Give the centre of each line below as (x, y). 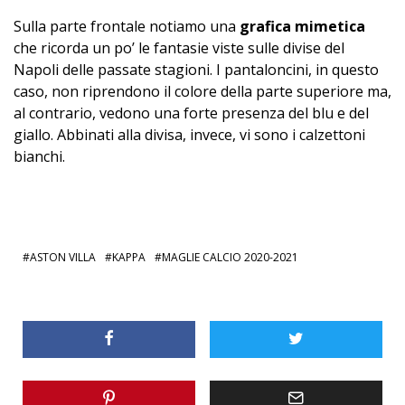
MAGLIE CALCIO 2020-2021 (230, 257)
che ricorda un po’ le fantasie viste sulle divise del (179, 47)
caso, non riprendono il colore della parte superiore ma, (202, 91)
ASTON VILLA (63, 257)
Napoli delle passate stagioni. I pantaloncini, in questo (196, 69)
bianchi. (39, 156)
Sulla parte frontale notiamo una (127, 26)
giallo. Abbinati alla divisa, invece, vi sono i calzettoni (189, 134)
